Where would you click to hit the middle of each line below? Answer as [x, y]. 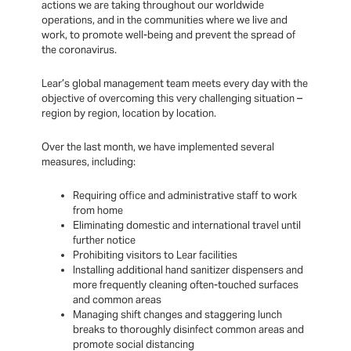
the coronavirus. [80, 50]
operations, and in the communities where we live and [165, 20]
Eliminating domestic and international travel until [187, 226]
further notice [105, 241]
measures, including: [89, 162]
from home [98, 211]
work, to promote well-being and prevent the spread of [169, 35]
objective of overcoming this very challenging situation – [172, 99]
